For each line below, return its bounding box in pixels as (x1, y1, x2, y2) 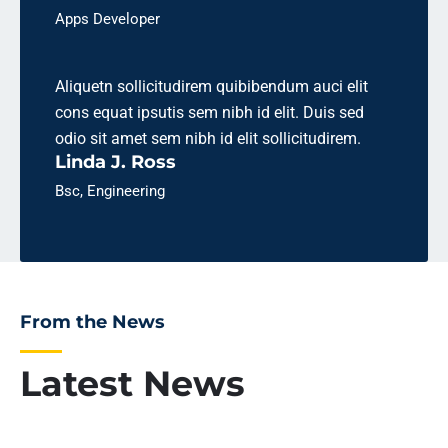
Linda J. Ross (55, 151, 176, 173)
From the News (20, 310, 165, 333)
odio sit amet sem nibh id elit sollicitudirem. (55, 129, 361, 148)
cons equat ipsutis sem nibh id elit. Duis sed (55, 103, 364, 122)
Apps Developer (55, 9, 160, 28)
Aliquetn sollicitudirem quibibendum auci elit (55, 77, 368, 96)
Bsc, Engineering (55, 182, 165, 200)
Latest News (20, 361, 245, 405)
